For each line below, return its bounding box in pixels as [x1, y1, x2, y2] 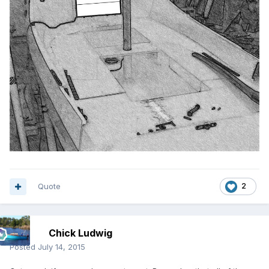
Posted [10, 242, 38, 252]
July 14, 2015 [38, 242, 85, 252]
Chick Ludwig [49, 227, 112, 240]
